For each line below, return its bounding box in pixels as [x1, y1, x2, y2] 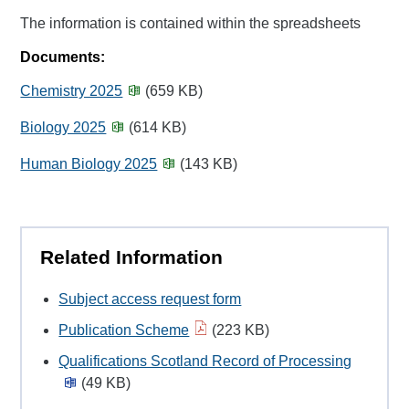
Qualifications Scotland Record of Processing [58, 353, 352, 370]
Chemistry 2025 [20, 83, 123, 99]
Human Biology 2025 [20, 156, 158, 172]
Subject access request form [58, 291, 242, 308]
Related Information [40, 246, 224, 267]
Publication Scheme [58, 322, 190, 339]
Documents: [20, 49, 106, 65]
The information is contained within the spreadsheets [20, 16, 362, 31]
